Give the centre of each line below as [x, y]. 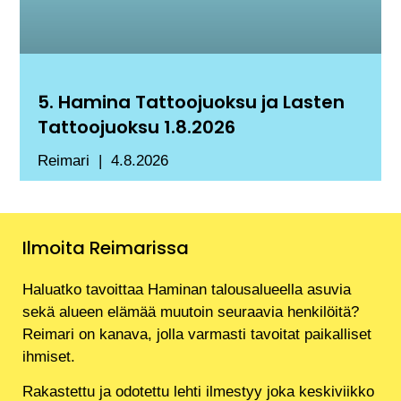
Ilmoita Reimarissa [106, 247]
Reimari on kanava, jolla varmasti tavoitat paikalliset [197, 334]
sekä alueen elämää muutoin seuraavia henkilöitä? [191, 311]
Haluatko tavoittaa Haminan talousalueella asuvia [187, 289]
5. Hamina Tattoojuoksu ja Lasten [192, 102]
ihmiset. [49, 356]
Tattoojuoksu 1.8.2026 [137, 128]
